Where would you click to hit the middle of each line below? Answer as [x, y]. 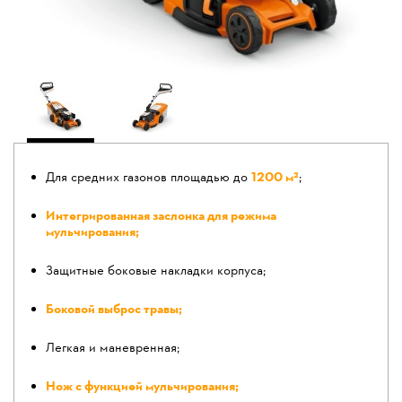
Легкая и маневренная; [113, 349]
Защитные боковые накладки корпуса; [156, 271]
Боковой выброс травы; [114, 310]
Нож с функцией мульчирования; [142, 387]
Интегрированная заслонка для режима [161, 217]
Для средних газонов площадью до [149, 178]
